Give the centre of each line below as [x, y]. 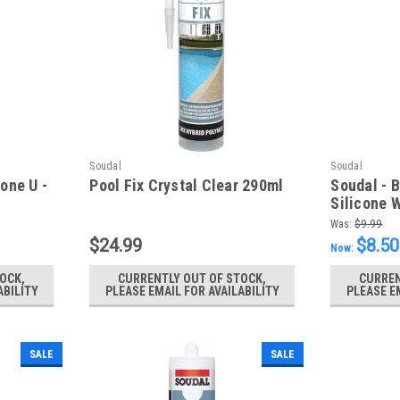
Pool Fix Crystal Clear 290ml [187, 186]
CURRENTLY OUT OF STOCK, [192, 279]
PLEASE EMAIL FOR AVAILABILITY [192, 292]
